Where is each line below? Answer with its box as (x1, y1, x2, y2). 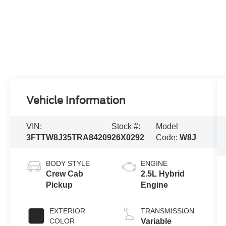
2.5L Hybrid (140, 169, 185, 179)
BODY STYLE (46, 159, 90, 168)
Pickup (46, 181, 73, 190)
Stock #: (111, 122, 141, 131)
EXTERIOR (49, 207, 86, 215)
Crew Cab (46, 169, 84, 179)
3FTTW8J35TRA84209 (26, 133, 112, 142)
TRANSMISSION (140, 207, 194, 215)
